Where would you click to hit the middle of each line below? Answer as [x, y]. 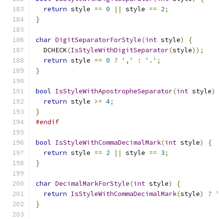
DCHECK [51, 50]
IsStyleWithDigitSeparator [120, 50]
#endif [47, 122]
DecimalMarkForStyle [92, 184]
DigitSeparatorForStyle [98, 40]
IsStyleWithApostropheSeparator [114, 91]
